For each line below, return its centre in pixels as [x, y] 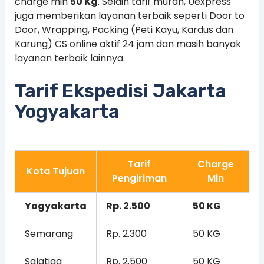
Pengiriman [140, 178]
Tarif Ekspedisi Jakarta [120, 90]
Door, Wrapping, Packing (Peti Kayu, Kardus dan [124, 30]
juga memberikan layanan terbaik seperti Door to [129, 16]
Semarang [49, 233]
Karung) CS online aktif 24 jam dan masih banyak [128, 44]
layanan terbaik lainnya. [70, 58]
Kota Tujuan [55, 171]
